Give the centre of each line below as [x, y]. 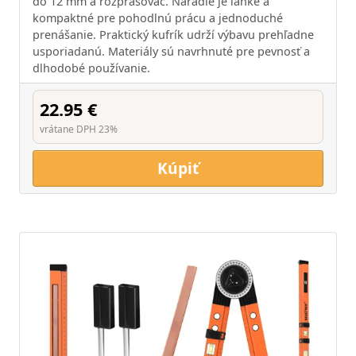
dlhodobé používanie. [91, 68]
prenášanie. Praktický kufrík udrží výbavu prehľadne [173, 35]
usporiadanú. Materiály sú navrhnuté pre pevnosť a [171, 51]
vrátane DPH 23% [79, 129]
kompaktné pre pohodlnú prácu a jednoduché [158, 18]
